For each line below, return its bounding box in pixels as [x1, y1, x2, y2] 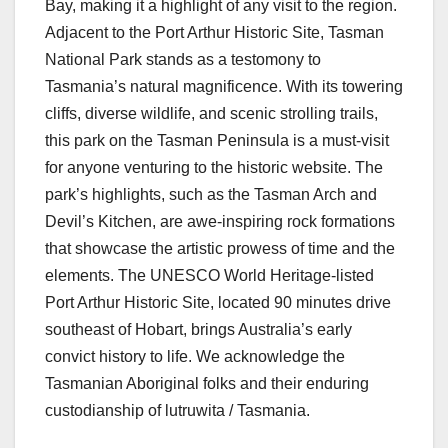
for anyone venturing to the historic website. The [45, 158, 383, 176]
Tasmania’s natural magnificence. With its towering [45, 77, 403, 95]
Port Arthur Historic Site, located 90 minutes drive [45, 293, 391, 311]
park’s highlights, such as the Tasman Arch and [45, 185, 377, 203]
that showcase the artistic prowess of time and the [45, 239, 395, 257]
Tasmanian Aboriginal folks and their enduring [45, 374, 369, 392]
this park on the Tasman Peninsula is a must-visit [45, 131, 389, 149]
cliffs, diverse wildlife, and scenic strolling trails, [45, 104, 378, 122]
